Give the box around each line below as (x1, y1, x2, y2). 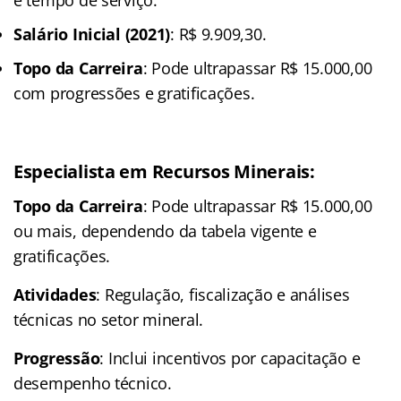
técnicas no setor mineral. (13, 308, 203, 330)
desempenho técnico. (13, 371, 172, 394)
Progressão (13, 346, 100, 369)
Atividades (13, 283, 97, 305)
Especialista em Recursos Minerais (13, 158, 311, 183)
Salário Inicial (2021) (13, 22, 171, 45)
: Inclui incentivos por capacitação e (99, 346, 361, 369)
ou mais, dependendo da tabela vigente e (13, 219, 317, 242)
